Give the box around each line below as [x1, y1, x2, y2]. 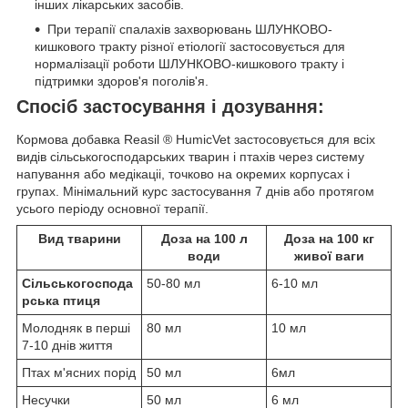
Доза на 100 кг [283, 230, 374, 246]
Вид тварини [37, 230, 121, 246]
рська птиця [22, 292, 100, 308]
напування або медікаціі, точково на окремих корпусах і [16, 166, 350, 181]
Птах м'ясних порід [22, 364, 136, 380]
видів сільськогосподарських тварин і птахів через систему [16, 148, 364, 164]
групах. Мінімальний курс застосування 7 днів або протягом [16, 183, 374, 199]
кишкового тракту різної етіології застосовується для [35, 38, 345, 54]
